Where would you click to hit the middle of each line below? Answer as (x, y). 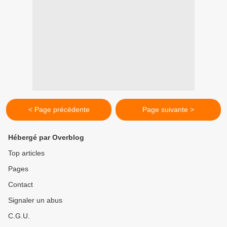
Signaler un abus (35, 200)
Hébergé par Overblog (46, 138)
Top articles (26, 153)
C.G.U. (19, 216)
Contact (21, 185)
